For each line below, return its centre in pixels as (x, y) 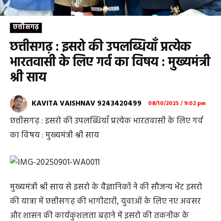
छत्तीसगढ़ (26, 27)
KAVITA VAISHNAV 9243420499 (87, 104)
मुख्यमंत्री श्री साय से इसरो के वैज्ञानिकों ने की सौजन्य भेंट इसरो (106, 187)
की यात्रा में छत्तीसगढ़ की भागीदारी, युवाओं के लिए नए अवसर (105, 201)
